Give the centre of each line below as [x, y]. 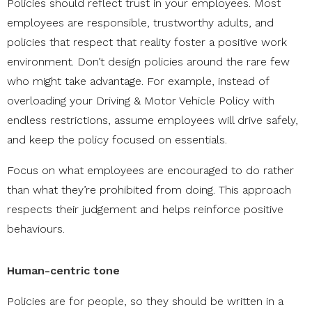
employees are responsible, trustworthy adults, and [140, 23]
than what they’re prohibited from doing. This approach [149, 190]
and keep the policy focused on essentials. [117, 140]
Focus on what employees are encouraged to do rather [150, 171]
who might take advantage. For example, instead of [138, 81]
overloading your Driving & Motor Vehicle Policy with [141, 101]
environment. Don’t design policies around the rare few [148, 62]
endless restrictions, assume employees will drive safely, [153, 120]
